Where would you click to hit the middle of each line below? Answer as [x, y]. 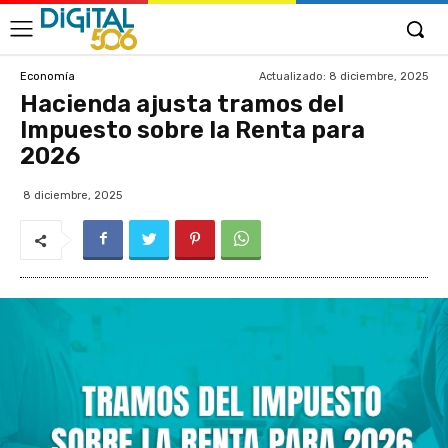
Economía [47, 76]
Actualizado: [292, 76]
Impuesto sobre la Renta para [192, 130]
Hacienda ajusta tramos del [182, 104]
